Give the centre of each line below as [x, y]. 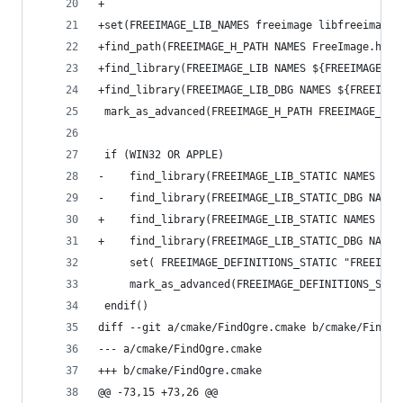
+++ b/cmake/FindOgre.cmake [180, 371]
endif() [123, 306]
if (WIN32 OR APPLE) [161, 155]
